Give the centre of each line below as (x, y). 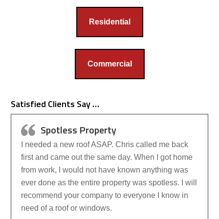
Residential (109, 22)
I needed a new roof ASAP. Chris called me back (105, 144)
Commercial (109, 64)
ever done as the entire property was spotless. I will (109, 183)
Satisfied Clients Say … (55, 104)
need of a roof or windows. (67, 208)
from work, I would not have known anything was (105, 170)
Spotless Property (79, 130)
